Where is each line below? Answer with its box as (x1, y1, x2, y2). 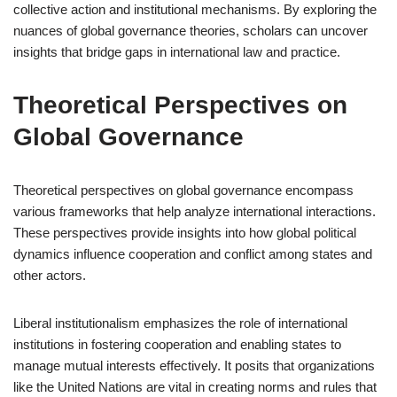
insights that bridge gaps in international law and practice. (13, 44, 340, 59)
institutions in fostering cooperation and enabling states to (13, 337, 341, 352)
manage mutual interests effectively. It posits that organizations (13, 358, 375, 373)
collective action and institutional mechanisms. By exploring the (13, 2, 377, 17)
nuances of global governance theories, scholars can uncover (13, 23, 368, 38)
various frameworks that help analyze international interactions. (13, 204, 376, 219)
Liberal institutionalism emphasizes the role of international (13, 315, 347, 331)
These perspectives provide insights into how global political (13, 225, 356, 240)
